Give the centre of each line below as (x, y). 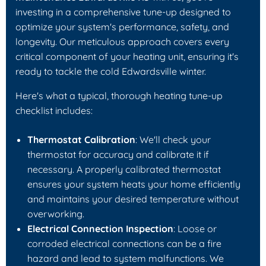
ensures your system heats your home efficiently (134, 184)
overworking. (56, 213)
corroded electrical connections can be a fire (124, 243)
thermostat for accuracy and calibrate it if (118, 154)
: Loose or (195, 228)
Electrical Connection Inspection (100, 228)
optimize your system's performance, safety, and (122, 26)
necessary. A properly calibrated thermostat (124, 169)
